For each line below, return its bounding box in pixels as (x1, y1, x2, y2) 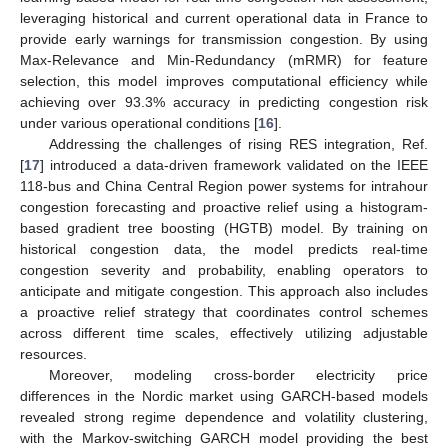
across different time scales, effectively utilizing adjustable (20, 324, 428, 341)
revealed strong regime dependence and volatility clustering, (20, 408, 428, 425)
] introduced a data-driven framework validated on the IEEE (40, 156, 428, 173)
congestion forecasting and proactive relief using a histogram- (20, 198, 428, 215)
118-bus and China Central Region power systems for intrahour (20, 177, 428, 194)
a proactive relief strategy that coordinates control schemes (20, 303, 428, 320)
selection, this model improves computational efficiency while (20, 72, 428, 89)
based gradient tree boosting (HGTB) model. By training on (20, 219, 428, 236)
